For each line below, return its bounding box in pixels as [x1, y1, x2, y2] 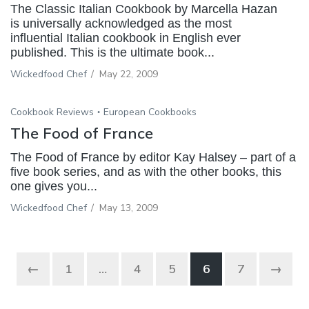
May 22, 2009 [99, 67, 158, 81]
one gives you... [10, 179, 97, 194]
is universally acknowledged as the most [10, 16, 232, 30]
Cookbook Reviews [10, 106, 94, 119]
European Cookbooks [103, 106, 197, 119]
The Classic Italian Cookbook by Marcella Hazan [10, 1, 277, 16]
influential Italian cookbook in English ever [10, 30, 241, 45]
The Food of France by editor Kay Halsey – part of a [10, 150, 296, 165]
